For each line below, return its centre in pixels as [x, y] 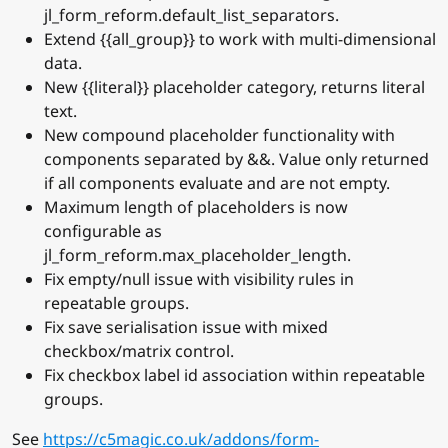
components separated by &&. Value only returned [236, 159]
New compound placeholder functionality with [219, 135]
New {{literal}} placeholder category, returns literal [234, 87]
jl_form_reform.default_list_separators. [191, 15]
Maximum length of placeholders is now [196, 207]
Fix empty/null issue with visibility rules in [199, 279]
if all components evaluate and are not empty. [217, 183]
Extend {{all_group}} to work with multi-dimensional [240, 39]
